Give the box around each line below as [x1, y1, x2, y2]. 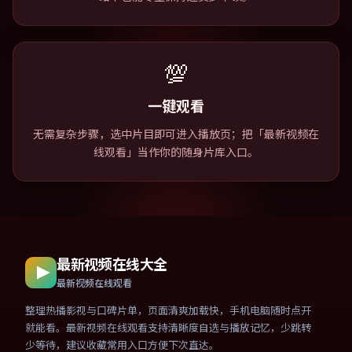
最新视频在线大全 [57, 255, 168, 274]
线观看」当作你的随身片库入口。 [93, 145, 258, 160]
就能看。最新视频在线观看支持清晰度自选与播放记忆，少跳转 [25, 321, 311, 335]
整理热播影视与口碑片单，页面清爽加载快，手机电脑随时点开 [25, 304, 311, 317]
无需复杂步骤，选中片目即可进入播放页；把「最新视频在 [33, 127, 319, 142]
